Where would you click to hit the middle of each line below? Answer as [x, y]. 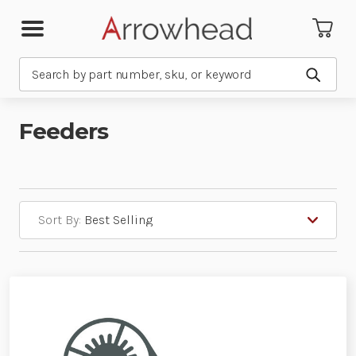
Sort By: [60, 220]
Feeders [64, 131]
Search [38, 66]
